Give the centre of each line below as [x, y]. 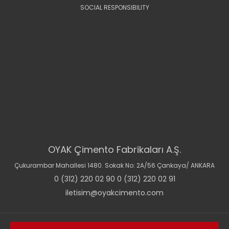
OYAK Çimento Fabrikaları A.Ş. [114, 149]
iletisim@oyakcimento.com [114, 192]
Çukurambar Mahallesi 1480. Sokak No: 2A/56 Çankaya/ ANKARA [114, 165]
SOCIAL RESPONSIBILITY [114, 7]
